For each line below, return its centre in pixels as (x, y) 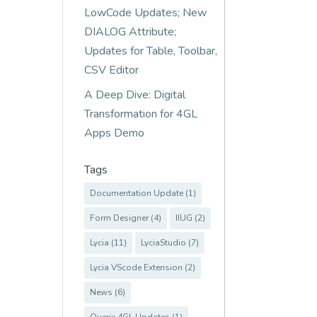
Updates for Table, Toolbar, (151, 51)
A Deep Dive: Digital (135, 95)
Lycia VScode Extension (137, 267)
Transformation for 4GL (141, 114)
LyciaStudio (164, 243)
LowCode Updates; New (146, 13)
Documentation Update (137, 193)
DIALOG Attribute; (131, 32)
